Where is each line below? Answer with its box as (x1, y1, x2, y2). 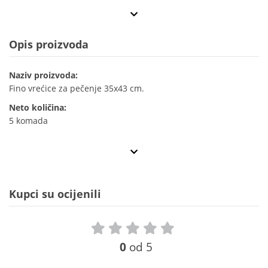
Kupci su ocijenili (9, 187, 101, 202)
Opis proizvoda (9, 37, 89, 52)
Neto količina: (9, 102, 66, 114)
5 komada (9, 115, 48, 127)
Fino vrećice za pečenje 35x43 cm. (9, 83, 144, 95)
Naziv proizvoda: (9, 69, 78, 81)
